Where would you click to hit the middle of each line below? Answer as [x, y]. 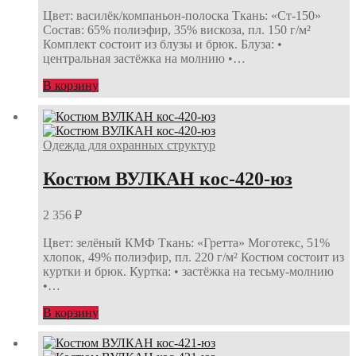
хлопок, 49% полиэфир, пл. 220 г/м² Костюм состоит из [193, 257]
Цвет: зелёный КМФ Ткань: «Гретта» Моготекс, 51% [186, 242]
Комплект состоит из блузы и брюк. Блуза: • [163, 44]
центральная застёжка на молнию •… [144, 59]
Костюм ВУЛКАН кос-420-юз [168, 178]
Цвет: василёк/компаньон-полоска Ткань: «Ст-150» [182, 16]
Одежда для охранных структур [129, 145]
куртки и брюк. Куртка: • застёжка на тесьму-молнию [188, 271]
